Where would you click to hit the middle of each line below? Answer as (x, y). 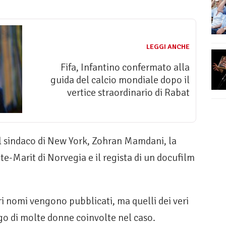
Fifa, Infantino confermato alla (125, 68)
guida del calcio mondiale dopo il (120, 80)
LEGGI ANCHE (168, 47)
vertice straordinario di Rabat (128, 93)
